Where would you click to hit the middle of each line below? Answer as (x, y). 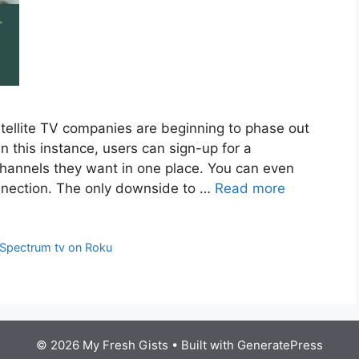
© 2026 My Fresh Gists (102, 345)
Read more (250, 189)
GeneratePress (280, 345)
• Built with (203, 345)
